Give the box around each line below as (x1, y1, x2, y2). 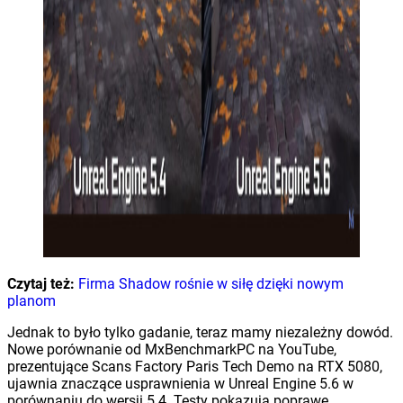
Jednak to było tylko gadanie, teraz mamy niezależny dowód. (7, 323, 393, 341)
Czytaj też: (7, 274, 75, 292)
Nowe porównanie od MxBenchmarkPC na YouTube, (7, 340, 336, 358)
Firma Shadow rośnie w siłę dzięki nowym (78, 274, 344, 292)
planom (7, 291, 59, 309)
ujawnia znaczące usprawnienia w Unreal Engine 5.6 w (7, 374, 354, 392)
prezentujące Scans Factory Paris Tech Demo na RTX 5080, (7, 357, 382, 375)
